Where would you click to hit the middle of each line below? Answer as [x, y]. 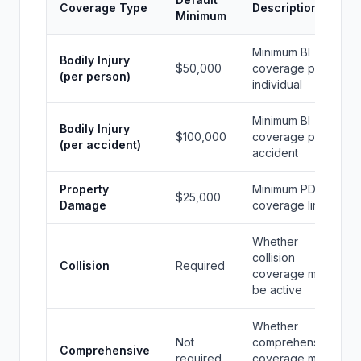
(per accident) [100, 145]
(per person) [95, 76]
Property [84, 189]
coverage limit [290, 205]
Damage [83, 205]
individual [277, 84]
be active [277, 290]
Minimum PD [284, 189]
